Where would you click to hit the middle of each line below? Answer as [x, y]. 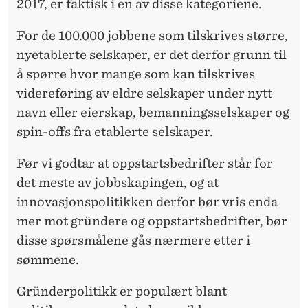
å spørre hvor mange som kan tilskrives [136, 74]
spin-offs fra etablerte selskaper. [115, 131]
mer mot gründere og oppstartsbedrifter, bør [152, 221]
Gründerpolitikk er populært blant [122, 291]
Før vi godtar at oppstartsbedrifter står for [145, 163]
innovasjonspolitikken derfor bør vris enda [147, 201]
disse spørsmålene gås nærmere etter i [133, 240]
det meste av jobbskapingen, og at [118, 182]
